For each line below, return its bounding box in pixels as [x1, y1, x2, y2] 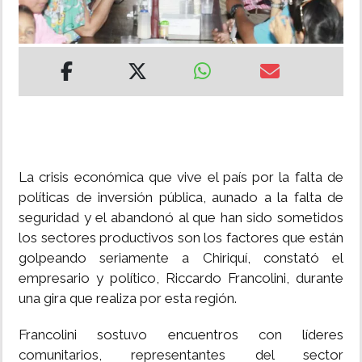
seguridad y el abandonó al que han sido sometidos [19, 209, 343, 226]
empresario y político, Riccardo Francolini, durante [19, 270, 343, 287]
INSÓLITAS [12, 23, 71, 36]
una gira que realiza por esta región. [19, 290, 237, 307]
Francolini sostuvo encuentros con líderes [19, 326, 343, 343]
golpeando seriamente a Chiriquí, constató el [19, 250, 343, 267]
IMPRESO [12, 116, 64, 128]
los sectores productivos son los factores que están [19, 229, 343, 246]
